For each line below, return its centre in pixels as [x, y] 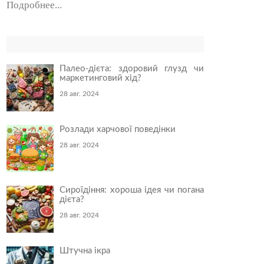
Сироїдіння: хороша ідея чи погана [132, 190]
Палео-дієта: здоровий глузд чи [132, 69]
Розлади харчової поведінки [118, 130]
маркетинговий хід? [100, 78]
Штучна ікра [85, 251]
